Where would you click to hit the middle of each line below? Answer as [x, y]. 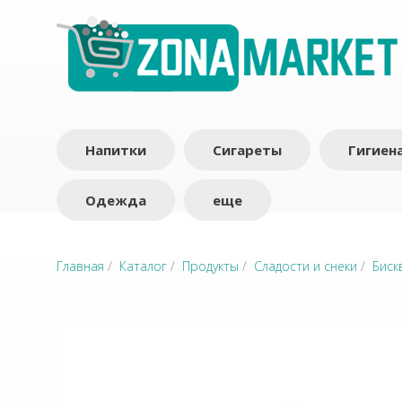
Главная [80, 266]
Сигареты [247, 150]
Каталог [143, 266]
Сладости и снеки [306, 266]
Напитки [116, 150]
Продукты [210, 266]
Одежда [116, 200]
